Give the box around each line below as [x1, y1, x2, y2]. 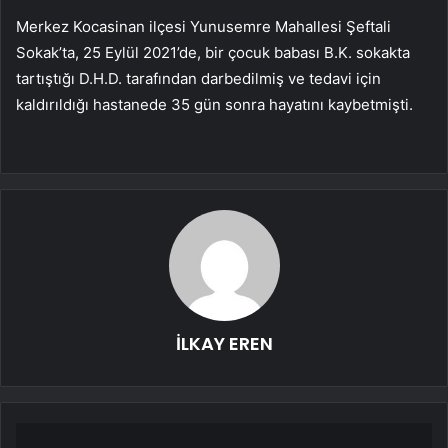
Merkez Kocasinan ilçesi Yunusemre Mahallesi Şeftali [16, 17, 391, 37]
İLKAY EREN [175, 331, 273, 357]
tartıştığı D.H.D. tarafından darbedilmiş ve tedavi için [16, 69, 381, 89]
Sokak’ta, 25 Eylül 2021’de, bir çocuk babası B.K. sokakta [16, 43, 410, 63]
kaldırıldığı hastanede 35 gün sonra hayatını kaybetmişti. [16, 95, 413, 115]
